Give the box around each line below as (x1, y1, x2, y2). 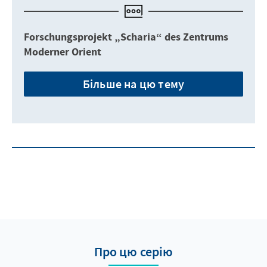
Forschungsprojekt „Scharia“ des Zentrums (24, 29, 228, 45)
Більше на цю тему (82, 76, 185, 91)
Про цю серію (94, 243, 173, 260)
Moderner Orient (24, 44, 101, 60)
